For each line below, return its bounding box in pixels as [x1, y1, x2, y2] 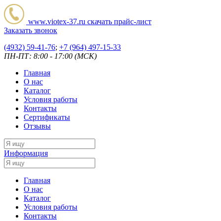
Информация [4, 149, 48, 157]
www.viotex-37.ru [26, 17, 85, 26]
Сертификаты [24, 113, 70, 121]
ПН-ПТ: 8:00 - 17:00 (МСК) [4, 52, 97, 60]
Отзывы [24, 122, 51, 130]
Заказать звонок [4, 26, 57, 35]
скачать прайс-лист [85, 17, 151, 26]
